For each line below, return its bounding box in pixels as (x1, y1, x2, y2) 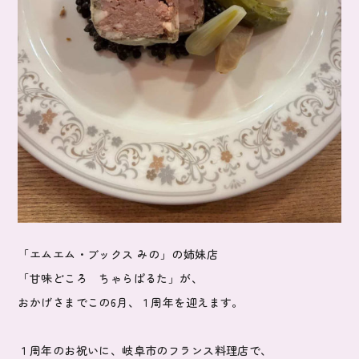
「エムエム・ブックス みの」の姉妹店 (18, 245, 218, 262)
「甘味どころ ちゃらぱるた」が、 (18, 269, 204, 286)
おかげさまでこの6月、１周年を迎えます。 (18, 293, 244, 310)
